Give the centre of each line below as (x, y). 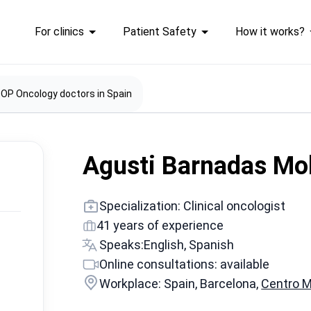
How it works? (270, 32)
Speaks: (122, 245)
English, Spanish (189, 245)
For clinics (59, 32)
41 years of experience (160, 225)
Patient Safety (159, 32)
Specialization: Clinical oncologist (193, 206)
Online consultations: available (185, 264)
